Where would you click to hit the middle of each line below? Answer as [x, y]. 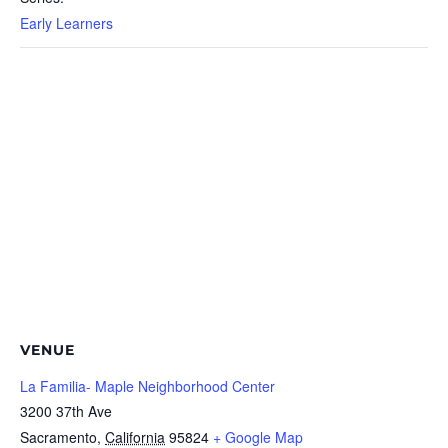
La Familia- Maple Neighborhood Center [147, 385]
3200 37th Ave [66, 410]
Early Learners [66, 22]
